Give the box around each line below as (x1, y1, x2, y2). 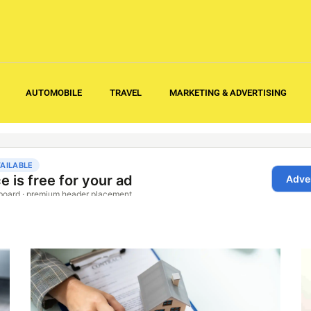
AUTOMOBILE (26, 87, 82, 98)
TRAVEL (110, 87, 142, 98)
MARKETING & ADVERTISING (169, 87, 287, 98)
